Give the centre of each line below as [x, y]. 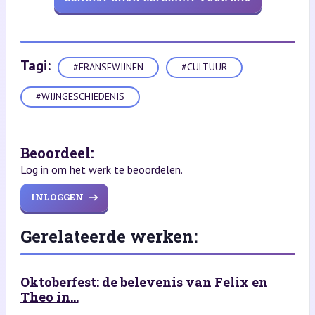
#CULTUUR [204, 67]
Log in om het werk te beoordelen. [101, 169]
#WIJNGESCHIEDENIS [80, 97]
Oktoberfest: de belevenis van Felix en [144, 282]
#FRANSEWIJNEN [108, 67]
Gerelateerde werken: [109, 236]
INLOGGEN [57, 197]
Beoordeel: [57, 152]
